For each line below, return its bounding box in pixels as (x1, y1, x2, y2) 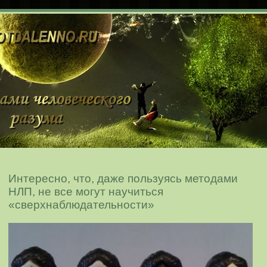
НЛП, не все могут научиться (8, 185, 163, 198)
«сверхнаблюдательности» (8, 198, 154, 211)
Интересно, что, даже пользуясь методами (8, 172, 238, 185)
